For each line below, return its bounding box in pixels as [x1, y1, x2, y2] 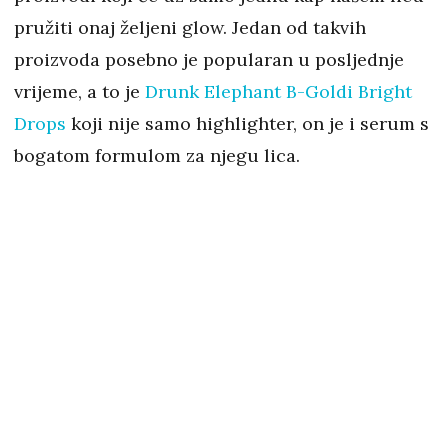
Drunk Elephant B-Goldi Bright [145, 80, 412, 104]
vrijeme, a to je [14, 80, 145, 104]
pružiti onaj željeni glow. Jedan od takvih [14, 16, 366, 40]
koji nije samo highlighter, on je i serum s [66, 112, 429, 136]
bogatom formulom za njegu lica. [14, 144, 300, 168]
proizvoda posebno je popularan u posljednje [14, 48, 404, 72]
